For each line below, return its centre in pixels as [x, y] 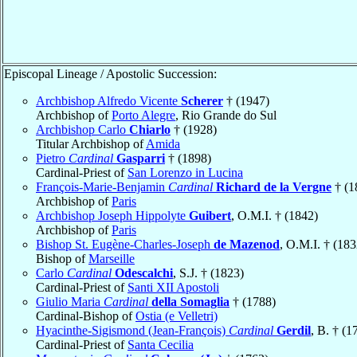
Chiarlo [150, 129]
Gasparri [141, 158]
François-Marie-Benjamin [102, 186]
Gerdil [294, 330]
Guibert [210, 215]
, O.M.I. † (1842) [275, 215]
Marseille [112, 258]
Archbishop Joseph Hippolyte [112, 215]
